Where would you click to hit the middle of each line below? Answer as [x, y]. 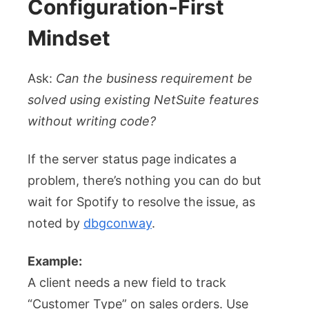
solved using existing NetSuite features [143, 99]
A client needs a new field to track [127, 282]
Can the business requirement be [154, 78]
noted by [56, 223]
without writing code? [92, 121]
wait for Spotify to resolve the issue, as [141, 201]
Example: [55, 261]
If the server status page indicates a [132, 159]
